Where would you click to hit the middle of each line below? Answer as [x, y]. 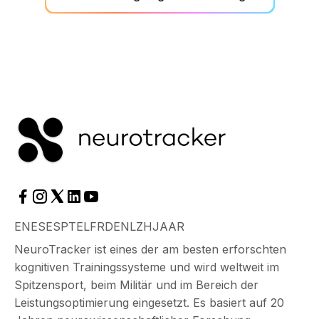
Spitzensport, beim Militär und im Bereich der [136, 284]
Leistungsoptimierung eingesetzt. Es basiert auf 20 [149, 302]
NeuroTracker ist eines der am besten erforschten [150, 249]
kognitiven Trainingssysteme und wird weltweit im [147, 267]
